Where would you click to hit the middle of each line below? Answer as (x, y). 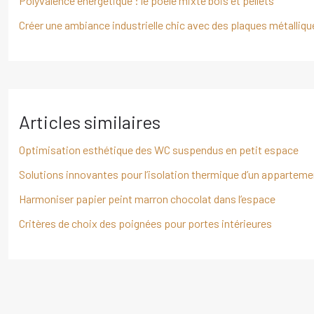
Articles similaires (90, 122)
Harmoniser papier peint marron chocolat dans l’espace (147, 199)
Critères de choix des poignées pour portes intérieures (145, 223)
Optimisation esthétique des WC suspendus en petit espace (159, 150)
